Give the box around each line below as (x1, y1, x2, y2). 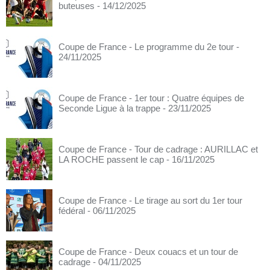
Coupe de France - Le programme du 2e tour (58, 42, 234, 52)
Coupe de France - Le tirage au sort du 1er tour (58, 195, 242, 206)
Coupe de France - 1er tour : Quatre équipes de (58, 93, 244, 103)
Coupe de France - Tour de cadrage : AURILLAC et (58, 144, 258, 154)
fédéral (58, 206, 85, 216)
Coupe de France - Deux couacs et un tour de (58, 246, 238, 257)
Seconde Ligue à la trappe (58, 103, 160, 113)
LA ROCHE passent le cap (58, 154, 164, 165)
